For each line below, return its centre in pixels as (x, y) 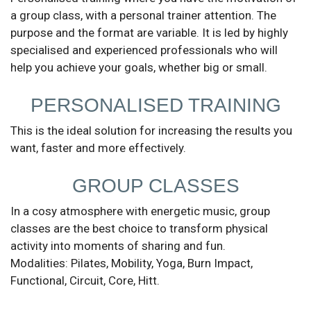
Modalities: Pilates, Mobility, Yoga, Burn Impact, (132, 263)
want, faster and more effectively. (98, 148)
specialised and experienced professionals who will (144, 50)
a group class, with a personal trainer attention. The (143, 16)
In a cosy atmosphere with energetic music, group (140, 211)
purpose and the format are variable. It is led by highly (149, 33)
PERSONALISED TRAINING (155, 106)
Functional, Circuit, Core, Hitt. (85, 281)
